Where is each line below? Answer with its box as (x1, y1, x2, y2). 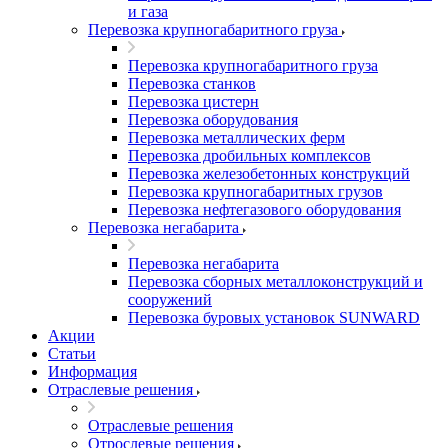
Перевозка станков (128, 75, 256, 92)
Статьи (48, 345, 96, 362)
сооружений (128, 291, 212, 308)
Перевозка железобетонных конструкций (128, 165, 410, 182)
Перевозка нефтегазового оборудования (128, 201, 401, 218)
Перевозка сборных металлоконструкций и (128, 273, 423, 290)
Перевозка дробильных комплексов (128, 147, 371, 164)
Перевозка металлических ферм (128, 129, 345, 146)
